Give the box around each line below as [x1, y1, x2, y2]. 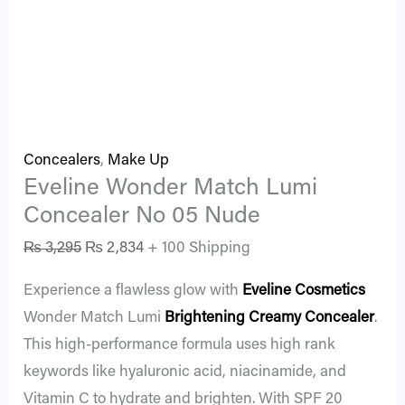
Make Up [108, 153, 170, 169]
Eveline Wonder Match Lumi [24, 176, 318, 201]
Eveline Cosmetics [242, 284, 366, 300]
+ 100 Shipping [147, 241, 251, 258]
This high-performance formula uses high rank [24, 338, 336, 354]
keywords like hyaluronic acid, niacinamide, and [24, 365, 347, 381]
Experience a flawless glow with [24, 284, 243, 300]
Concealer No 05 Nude [24, 204, 261, 229]
